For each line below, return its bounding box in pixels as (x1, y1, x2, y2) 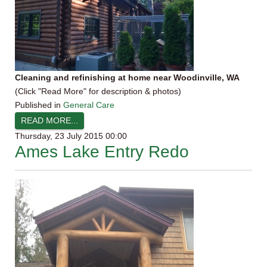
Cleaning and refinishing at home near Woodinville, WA (15, 73, 240, 82)
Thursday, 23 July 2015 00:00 (15, 131, 127, 141)
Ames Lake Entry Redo (15, 142, 189, 161)
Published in (15, 100, 61, 110)
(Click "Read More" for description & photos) (15, 86, 181, 96)
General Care (63, 100, 114, 110)
